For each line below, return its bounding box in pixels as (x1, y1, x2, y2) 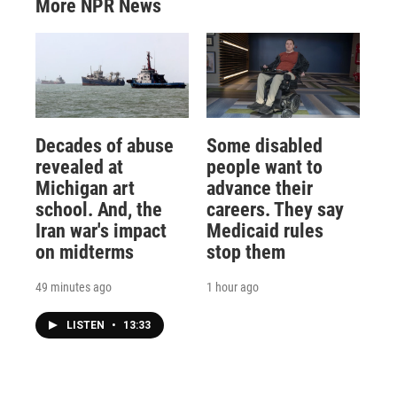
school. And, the (35, 198, 162, 222)
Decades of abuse (35, 135, 174, 158)
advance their (206, 177, 313, 200)
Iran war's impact (35, 220, 167, 243)
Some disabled (206, 135, 323, 158)
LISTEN (66, 319, 107, 332)
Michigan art (35, 177, 135, 200)
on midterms (35, 241, 134, 264)
